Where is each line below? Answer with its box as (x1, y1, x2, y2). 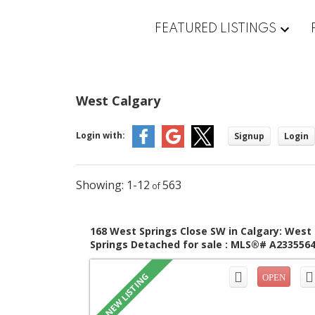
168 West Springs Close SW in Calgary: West (89, 224, 311, 238)
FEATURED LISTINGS (154, 22, 276, 35)
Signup (233, 130, 264, 143)
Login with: (75, 129, 125, 141)
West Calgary (75, 92, 160, 110)
